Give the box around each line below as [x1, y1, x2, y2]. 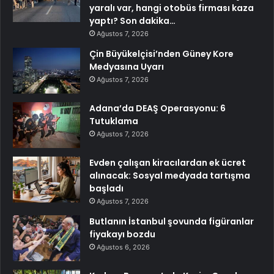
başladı [89, 182, 124, 194]
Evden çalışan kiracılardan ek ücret [89, 156, 246, 169]
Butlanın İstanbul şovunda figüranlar [89, 215, 254, 228]
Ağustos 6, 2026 [97, 242, 150, 251]
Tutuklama [89, 114, 138, 127]
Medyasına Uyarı [89, 60, 164, 73]
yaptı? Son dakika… [89, 14, 176, 27]
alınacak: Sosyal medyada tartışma [89, 169, 250, 182]
